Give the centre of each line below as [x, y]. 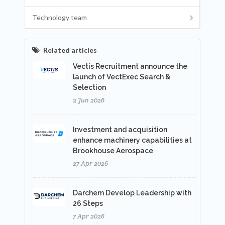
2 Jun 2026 [89, 100]
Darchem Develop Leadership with [132, 193]
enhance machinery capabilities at [132, 140]
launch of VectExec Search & [122, 77]
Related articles [70, 50]
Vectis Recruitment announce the [130, 66]
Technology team [60, 17]
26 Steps [88, 203]
